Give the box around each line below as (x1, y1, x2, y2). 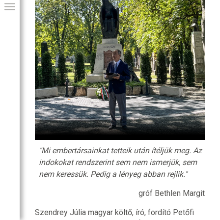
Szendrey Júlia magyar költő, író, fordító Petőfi (35, 208, 194, 217)
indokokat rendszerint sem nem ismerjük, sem (38, 158, 197, 167)
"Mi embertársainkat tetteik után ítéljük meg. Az (38, 146, 202, 155)
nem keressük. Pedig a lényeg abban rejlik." (38, 169, 187, 179)
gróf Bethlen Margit (138, 189, 205, 198)
